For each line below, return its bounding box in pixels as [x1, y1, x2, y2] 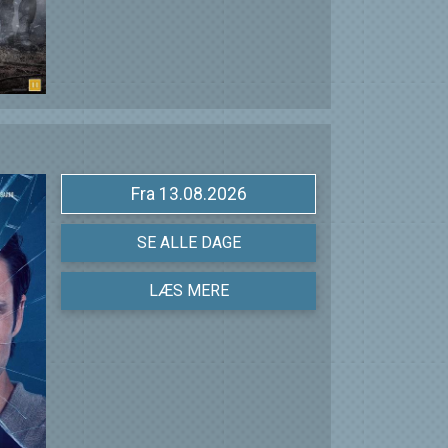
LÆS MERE [148, 281, 229, 301]
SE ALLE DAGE [136, 233, 241, 253]
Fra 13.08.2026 [158, 184, 247, 205]
